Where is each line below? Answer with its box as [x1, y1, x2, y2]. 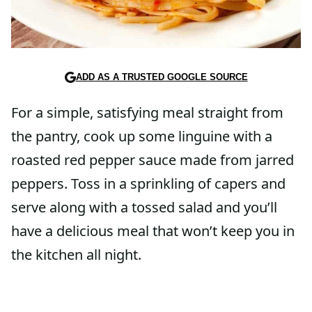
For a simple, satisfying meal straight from [11, 103, 283, 123]
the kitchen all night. [11, 245, 141, 265]
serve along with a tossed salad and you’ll [11, 198, 277, 217]
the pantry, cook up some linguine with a [11, 127, 272, 146]
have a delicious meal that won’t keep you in [11, 221, 295, 241]
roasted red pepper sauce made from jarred [11, 150, 294, 170]
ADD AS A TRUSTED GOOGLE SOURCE [75, 72, 248, 83]
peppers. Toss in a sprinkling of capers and [11, 174, 286, 194]
